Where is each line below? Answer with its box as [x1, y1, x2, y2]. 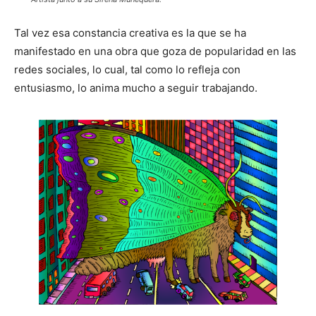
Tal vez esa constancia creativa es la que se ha [14, 26, 246, 40]
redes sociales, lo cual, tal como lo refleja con [14, 63, 241, 77]
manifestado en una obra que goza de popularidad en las [14, 44, 296, 59]
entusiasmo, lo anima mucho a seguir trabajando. [14, 81, 257, 95]
